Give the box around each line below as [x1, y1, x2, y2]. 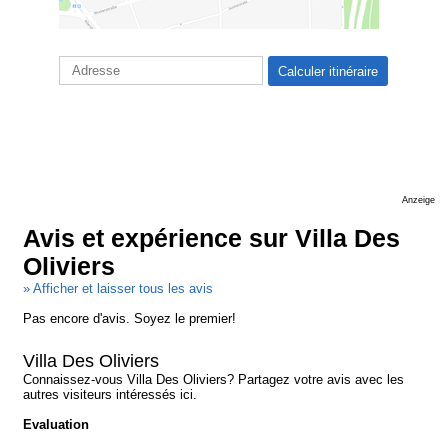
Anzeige [401, 194, 435, 205]
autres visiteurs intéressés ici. [23, 386, 198, 402]
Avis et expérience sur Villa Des [23, 224, 401, 252]
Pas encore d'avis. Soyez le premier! [23, 310, 237, 326]
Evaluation [23, 416, 90, 432]
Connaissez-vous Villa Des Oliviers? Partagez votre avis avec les [23, 371, 405, 387]
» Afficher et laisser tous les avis [23, 280, 214, 296]
